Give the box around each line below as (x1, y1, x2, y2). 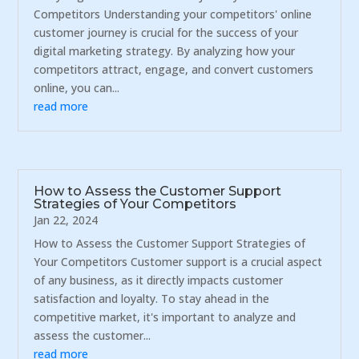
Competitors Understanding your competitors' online (34, 6, 313, 22)
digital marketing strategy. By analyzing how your (34, 43, 296, 59)
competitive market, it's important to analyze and (34, 309, 296, 325)
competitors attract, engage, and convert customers (34, 62, 314, 78)
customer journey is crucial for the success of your (34, 25, 299, 41)
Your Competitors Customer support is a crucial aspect (34, 253, 323, 269)
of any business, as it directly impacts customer (34, 272, 284, 288)
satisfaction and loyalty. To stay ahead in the (34, 290, 270, 306)
